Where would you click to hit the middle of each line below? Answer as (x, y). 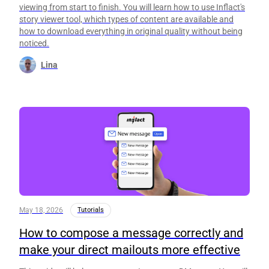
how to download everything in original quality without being (131, 31)
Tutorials (91, 210)
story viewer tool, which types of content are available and (126, 19)
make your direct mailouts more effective (130, 250)
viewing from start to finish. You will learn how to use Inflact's (132, 7)
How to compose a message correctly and (131, 233)
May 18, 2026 (41, 210)
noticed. (34, 43)
